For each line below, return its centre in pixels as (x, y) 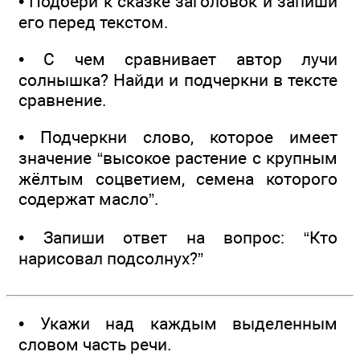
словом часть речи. (95, 345)
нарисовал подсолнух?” (111, 258)
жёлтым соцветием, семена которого (178, 179)
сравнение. (63, 100)
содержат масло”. (89, 199)
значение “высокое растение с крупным (178, 158)
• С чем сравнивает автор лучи (178, 59)
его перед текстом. (94, 22)
